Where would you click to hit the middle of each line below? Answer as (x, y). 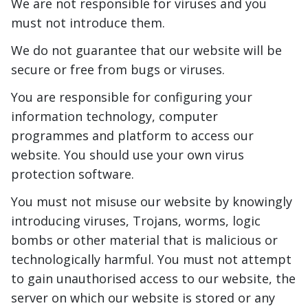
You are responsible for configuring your (132, 97)
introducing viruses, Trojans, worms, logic (136, 221)
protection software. (73, 174)
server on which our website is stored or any (143, 298)
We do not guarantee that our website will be (146, 51)
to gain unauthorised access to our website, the (153, 279)
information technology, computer (114, 117)
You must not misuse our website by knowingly (152, 202)
